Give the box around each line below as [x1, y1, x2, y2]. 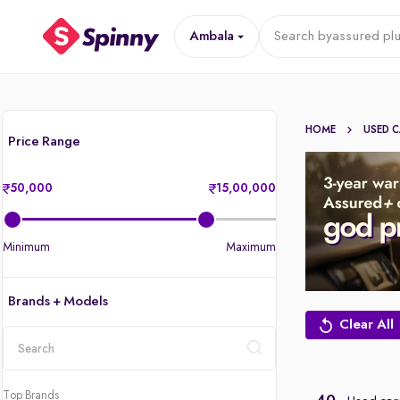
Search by [272, 29, 332, 44]
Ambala [188, 29, 234, 44]
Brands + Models [8, 295, 108, 309]
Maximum [226, 241, 277, 254]
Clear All [339, 317, 395, 332]
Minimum [3, 241, 50, 254]
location [2, 370, 52, 384]
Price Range [8, 135, 80, 149]
